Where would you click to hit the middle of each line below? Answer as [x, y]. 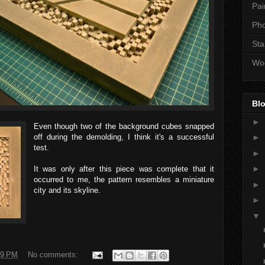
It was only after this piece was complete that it [124, 169]
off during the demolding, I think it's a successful [124, 137]
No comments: [54, 255]
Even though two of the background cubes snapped [124, 126]
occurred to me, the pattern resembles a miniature [124, 180]
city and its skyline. [67, 190]
